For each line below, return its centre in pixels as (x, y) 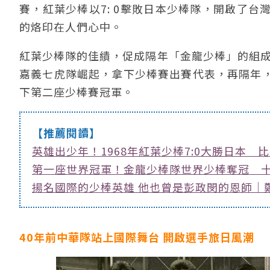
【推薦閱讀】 (66, 133)
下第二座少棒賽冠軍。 (77, 92)
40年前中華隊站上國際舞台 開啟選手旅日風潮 (137, 237)
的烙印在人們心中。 (71, 27)
